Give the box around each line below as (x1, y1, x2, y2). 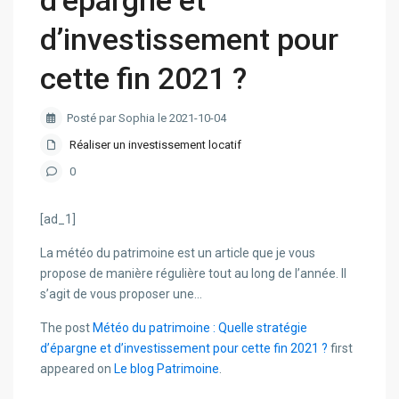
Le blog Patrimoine (114, 362, 220, 377)
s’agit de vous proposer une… (40, 287, 203, 302)
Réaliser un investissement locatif (69, 138, 242, 152)
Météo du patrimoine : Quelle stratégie (93, 321, 308, 336)
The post (40, 321, 94, 336)
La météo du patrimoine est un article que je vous (40, 246, 316, 261)
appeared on (40, 362, 115, 377)
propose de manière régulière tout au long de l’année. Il (40, 266, 347, 281)
